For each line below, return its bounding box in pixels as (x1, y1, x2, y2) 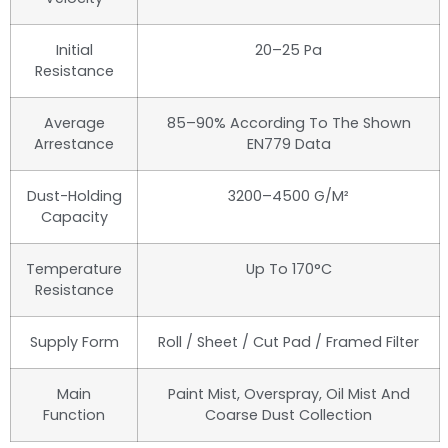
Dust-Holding (26, 186, 122, 207)
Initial (55, 40, 93, 61)
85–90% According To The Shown (166, 113, 411, 134)
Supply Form (29, 332, 119, 353)
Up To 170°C (245, 259, 332, 280)
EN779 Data (246, 134, 331, 155)
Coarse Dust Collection (205, 405, 372, 426)
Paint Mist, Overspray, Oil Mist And (167, 384, 410, 405)
